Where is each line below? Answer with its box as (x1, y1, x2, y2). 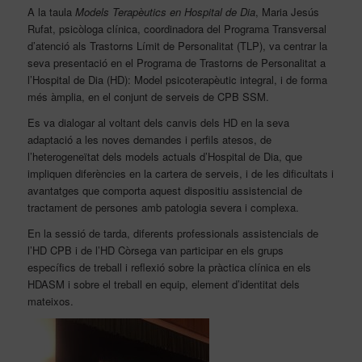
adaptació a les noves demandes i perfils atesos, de (27, 131, 271, 147)
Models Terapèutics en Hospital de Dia (74, 3, 255, 19)
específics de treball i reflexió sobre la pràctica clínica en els (27, 259, 311, 275)
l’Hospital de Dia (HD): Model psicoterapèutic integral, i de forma (27, 71, 327, 87)
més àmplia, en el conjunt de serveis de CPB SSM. (27, 88, 269, 104)
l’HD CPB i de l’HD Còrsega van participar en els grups (27, 242, 284, 258)
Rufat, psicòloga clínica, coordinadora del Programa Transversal (27, 20, 326, 36)
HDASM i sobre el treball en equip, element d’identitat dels (27, 276, 300, 292)
